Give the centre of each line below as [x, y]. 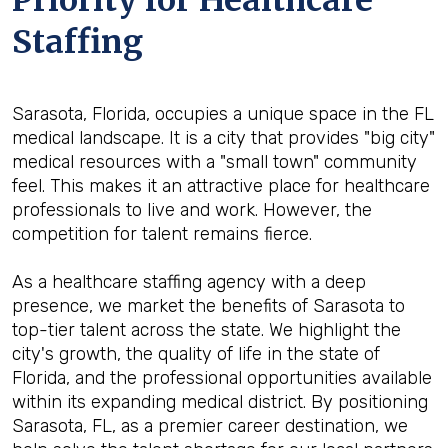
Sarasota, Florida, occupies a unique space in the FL [223, 114]
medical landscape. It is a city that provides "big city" [223, 138]
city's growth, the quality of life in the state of [196, 354]
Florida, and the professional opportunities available [222, 378]
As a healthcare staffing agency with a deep [189, 282]
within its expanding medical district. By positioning [220, 402]
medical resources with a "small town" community [214, 162]
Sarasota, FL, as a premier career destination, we [210, 426]
